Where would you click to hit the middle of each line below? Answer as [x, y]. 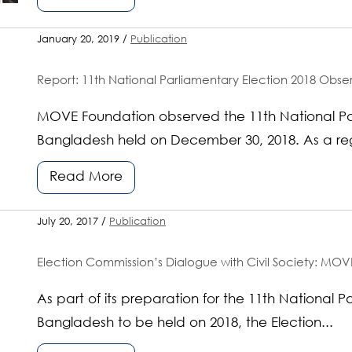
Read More [86, 177]
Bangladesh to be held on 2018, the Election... [185, 323]
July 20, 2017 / [73, 222]
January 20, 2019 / [84, 39]
